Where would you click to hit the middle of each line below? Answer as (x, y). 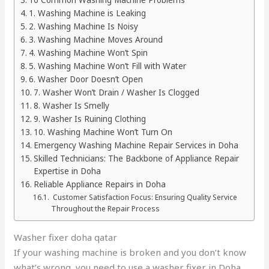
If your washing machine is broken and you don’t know (130, 252)
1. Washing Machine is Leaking (87, 13)
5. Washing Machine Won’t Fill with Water (107, 66)
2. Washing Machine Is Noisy (83, 26)
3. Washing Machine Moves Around (95, 39)
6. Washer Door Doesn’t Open (86, 79)
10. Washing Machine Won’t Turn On (103, 132)
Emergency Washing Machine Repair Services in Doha (136, 145)
